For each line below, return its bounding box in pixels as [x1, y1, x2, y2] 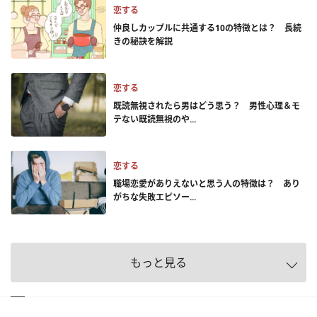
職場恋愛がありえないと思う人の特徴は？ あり [113, 178, 300, 190]
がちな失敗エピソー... [113, 191, 196, 203]
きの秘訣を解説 [113, 35, 173, 47]
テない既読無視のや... [113, 113, 196, 125]
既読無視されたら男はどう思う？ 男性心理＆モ [113, 100, 300, 112]
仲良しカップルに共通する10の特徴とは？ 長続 [113, 22, 301, 34]
